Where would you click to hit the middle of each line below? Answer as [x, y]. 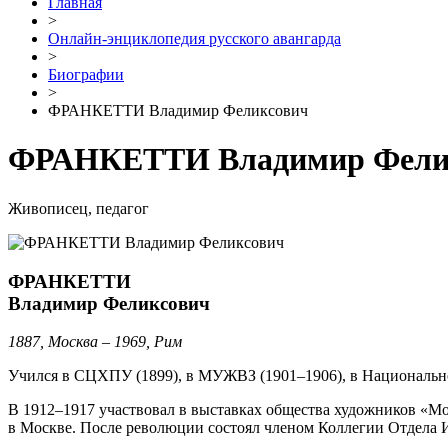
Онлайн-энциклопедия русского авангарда [194, 38]
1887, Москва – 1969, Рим [95, 342]
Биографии [86, 74]
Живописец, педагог [78, 208]
